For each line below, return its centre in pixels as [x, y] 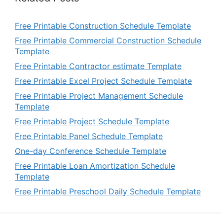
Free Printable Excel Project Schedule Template [103, 81]
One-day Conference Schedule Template [91, 151]
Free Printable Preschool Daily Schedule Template [108, 191]
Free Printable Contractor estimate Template [98, 66]
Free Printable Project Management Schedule [99, 95]
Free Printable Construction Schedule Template [103, 25]
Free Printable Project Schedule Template [92, 121]
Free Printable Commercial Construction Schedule [108, 40]
